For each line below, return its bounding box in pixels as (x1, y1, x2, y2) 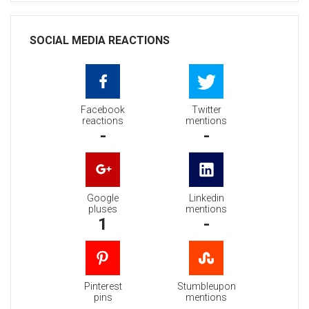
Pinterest (83, 281, 122, 292)
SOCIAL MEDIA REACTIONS (30, 34, 170, 48)
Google (87, 192, 119, 204)
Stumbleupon (177, 281, 236, 292)
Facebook (81, 104, 125, 116)
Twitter (191, 104, 221, 116)
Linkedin (188, 192, 224, 204)
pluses (88, 203, 117, 215)
